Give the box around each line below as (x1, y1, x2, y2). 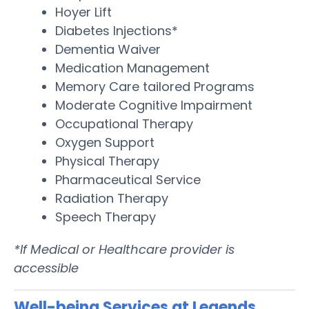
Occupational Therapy (55, 114, 193, 132)
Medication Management (55, 59, 210, 77)
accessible (14, 259, 79, 277)
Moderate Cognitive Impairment (55, 96, 252, 114)
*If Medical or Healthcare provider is (14, 240, 235, 258)
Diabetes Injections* (55, 21, 178, 39)
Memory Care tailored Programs (55, 77, 255, 95)
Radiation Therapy (55, 189, 168, 207)
